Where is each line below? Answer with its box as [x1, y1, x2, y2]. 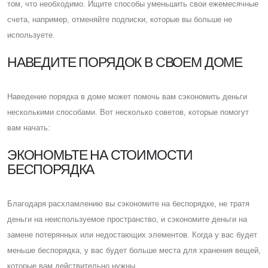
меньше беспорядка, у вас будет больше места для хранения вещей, [7, 245, 261, 255]
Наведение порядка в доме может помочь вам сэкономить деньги [7, 92, 247, 101]
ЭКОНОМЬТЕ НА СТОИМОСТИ [7, 147, 193, 163]
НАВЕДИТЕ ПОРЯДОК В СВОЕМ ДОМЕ [7, 54, 243, 70]
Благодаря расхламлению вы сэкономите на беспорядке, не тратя [7, 199, 249, 208]
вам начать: [7, 123, 50, 132]
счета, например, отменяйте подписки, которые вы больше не [7, 14, 232, 24]
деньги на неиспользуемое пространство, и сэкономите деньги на [7, 214, 247, 224]
